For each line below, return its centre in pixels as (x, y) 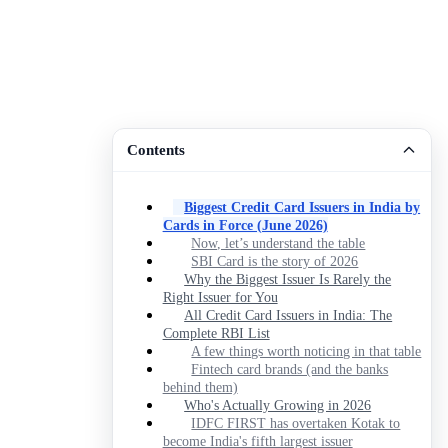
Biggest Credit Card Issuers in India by (302, 206)
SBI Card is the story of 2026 (275, 261)
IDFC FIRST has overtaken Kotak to (296, 423)
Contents (156, 149)
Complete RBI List (216, 332)
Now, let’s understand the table (278, 243)
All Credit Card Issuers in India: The (288, 314)
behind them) (200, 387)
